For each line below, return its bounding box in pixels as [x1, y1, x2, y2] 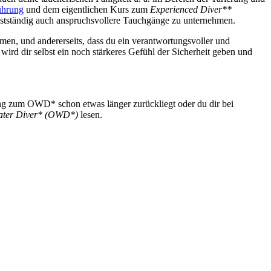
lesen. [78, 109, 102, 120]
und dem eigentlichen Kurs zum [24, 4, 150, 15]
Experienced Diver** [150, 4, 232, 15]
